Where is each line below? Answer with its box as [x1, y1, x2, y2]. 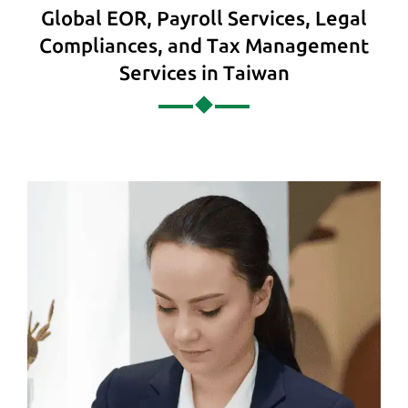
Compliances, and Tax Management [39, 33, 369, 56]
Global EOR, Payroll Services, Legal [41, 5, 367, 29]
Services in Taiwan [118, 60, 290, 84]
